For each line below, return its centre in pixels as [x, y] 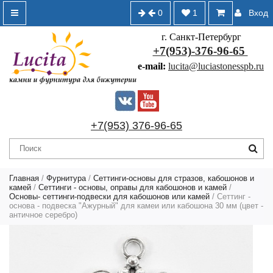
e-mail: [153, 66]
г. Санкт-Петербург [200, 37]
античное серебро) [43, 214]
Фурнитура [66, 178]
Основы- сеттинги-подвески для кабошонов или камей [109, 196]
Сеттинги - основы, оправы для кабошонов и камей [133, 187]
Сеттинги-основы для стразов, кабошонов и [174, 178]
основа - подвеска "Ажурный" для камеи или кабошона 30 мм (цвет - [136, 205]
